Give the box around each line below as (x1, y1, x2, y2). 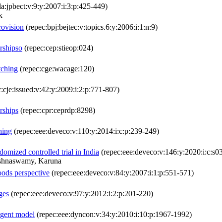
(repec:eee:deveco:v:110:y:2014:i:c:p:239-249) (12, 127, 159, 136)
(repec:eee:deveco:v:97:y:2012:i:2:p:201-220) (9, 189, 153, 198)
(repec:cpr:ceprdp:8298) (18, 106, 95, 115)
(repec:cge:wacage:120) (18, 64, 94, 73)
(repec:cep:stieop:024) (22, 44, 93, 53)
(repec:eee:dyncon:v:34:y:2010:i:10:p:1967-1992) (35, 210, 192, 219)
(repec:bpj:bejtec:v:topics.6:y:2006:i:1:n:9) (24, 23, 158, 32)
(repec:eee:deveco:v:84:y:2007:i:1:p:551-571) (50, 168, 194, 177)
